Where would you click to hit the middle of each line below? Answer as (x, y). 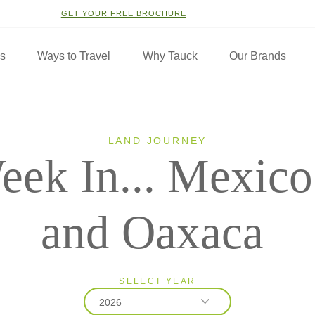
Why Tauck (170, 56)
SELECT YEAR (157, 281)
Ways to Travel (74, 56)
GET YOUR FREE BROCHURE (123, 13)
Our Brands (257, 56)
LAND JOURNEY (157, 141)
